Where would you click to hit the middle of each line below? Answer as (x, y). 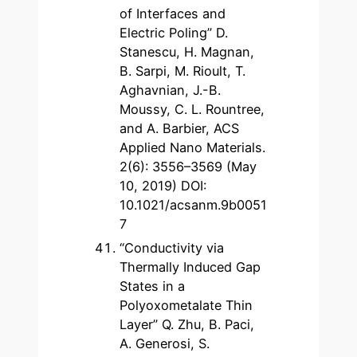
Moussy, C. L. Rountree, (192, 109)
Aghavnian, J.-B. (171, 90)
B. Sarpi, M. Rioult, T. (183, 71)
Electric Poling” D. (174, 33)
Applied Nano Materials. (193, 147)
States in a (153, 286)
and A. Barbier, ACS (180, 128)
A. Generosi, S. (165, 343)
